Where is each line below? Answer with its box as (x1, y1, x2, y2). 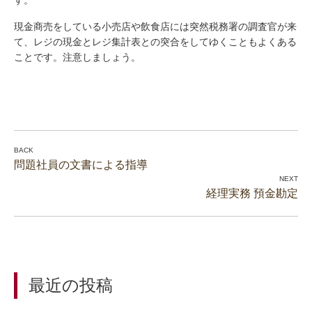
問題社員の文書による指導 (14, 159, 148, 171)
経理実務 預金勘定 (206, 187, 298, 199)
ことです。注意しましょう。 (14, 52, 141, 63)
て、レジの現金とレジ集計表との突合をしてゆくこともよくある (14, 36, 297, 47)
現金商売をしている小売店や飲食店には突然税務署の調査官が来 (14, 21, 297, 32)
